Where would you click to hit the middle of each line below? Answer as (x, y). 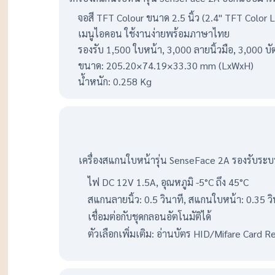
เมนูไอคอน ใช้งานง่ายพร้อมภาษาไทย (154, 33)
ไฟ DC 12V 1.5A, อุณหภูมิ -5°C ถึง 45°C (168, 182)
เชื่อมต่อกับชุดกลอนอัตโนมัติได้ (149, 216)
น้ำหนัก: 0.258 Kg (115, 81)
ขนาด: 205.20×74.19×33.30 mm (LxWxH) (166, 65)
